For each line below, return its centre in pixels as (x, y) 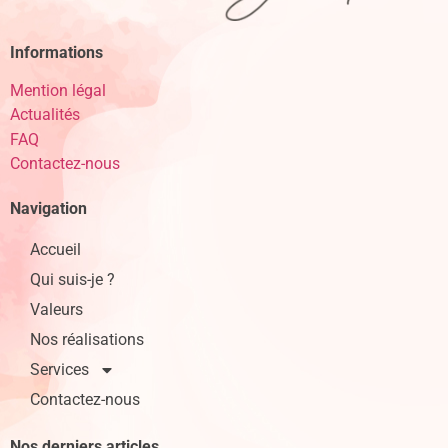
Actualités (45, 115)
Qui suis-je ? (72, 279)
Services (59, 369)
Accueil (55, 249)
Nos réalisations (87, 339)
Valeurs (56, 309)
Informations (56, 52)
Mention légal (58, 91)
